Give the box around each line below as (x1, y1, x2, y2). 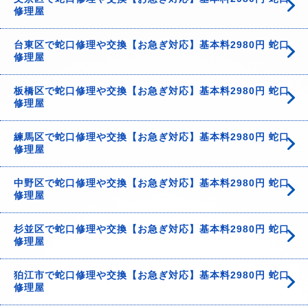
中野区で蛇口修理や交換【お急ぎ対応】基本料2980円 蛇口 (14, 177, 289, 188)
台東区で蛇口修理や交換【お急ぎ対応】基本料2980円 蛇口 (14, 39, 289, 50)
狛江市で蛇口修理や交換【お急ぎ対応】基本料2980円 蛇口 (14, 269, 289, 280)
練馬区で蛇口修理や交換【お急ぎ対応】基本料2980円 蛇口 (14, 131, 289, 142)
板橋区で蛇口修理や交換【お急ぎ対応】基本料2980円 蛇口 (14, 85, 289, 96)
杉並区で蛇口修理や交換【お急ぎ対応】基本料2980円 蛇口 (14, 223, 289, 234)
